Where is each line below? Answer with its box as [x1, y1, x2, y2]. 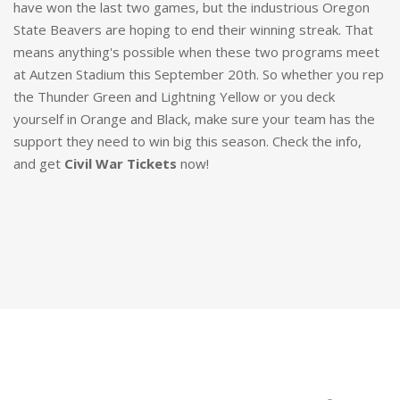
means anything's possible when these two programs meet [13, 43, 379, 61]
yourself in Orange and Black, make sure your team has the [13, 110, 375, 128]
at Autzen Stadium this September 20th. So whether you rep [13, 65, 384, 83]
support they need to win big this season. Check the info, [13, 132, 362, 150]
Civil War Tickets [64, 154, 177, 172]
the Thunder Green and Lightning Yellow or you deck [13, 87, 335, 105]
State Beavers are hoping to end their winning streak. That [13, 21, 373, 38]
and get [13, 154, 64, 172]
